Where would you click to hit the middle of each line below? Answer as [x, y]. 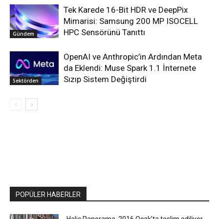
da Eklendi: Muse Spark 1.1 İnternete [130, 68]
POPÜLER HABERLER [48, 195]
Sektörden [26, 80]
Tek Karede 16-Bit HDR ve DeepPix [126, 10]
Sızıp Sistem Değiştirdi [105, 79]
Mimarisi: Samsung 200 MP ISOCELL [131, 21]
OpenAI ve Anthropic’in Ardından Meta [133, 57]
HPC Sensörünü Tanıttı [104, 33]
